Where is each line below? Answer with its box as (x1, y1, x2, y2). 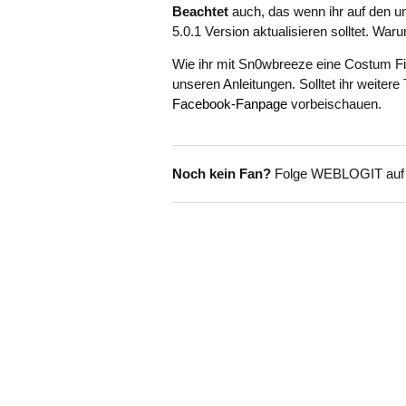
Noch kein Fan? (172, 166, 271, 181)
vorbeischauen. (287, 96, 382, 111)
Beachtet (172, 4, 228, 19)
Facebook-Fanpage (172, 96, 287, 111)
